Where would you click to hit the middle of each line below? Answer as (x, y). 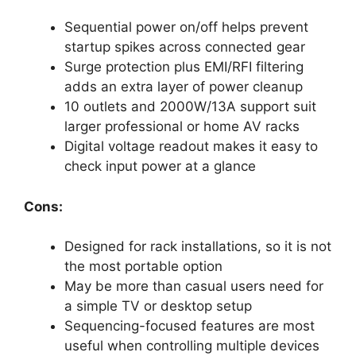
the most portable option (143, 267)
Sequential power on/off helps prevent (186, 27)
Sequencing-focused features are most (190, 326)
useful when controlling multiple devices (192, 346)
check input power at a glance (160, 166)
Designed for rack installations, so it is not (198, 247)
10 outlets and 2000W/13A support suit (190, 107)
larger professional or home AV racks (182, 127)
